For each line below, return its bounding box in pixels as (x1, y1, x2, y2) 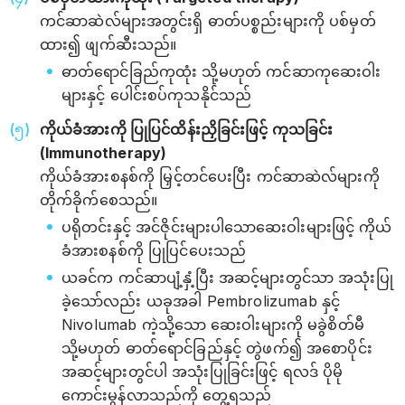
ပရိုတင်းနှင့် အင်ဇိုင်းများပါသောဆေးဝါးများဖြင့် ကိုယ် (61, 218, 392, 237)
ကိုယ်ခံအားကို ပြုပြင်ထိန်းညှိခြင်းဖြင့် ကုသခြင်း (40, 120, 334, 139)
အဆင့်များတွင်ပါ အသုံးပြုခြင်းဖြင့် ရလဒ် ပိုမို (61, 363, 344, 381)
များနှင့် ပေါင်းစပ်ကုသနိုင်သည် (61, 86, 252, 105)
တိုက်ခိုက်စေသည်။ (40, 191, 158, 210)
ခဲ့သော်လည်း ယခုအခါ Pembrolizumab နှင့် (61, 292, 341, 311)
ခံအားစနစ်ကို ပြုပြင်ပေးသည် (61, 241, 247, 260)
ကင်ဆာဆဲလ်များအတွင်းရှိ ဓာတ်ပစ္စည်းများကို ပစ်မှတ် (40, 12, 376, 31)
